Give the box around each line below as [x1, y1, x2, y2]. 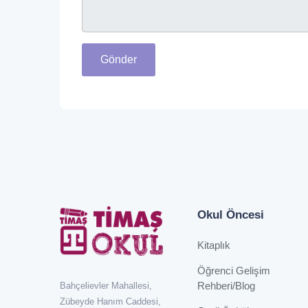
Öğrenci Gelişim [197, 265, 270, 277]
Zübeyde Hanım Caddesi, [60, 296, 161, 307]
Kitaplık [197, 239, 230, 252]
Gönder [100, 54, 137, 66]
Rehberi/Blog [197, 280, 255, 292]
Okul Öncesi [197, 208, 264, 222]
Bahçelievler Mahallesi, [60, 280, 152, 291]
